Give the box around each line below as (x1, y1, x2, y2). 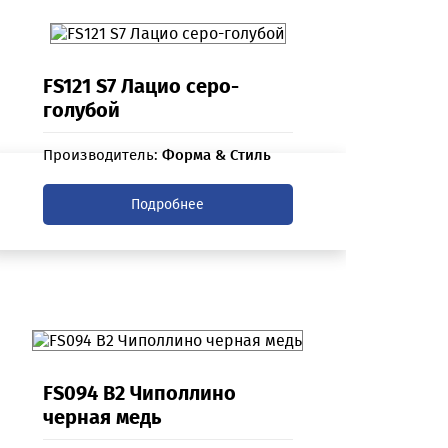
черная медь (42, 405, 161, 430)
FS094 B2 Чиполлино (42, 381, 236, 406)
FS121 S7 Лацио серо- (42, 74, 239, 99)
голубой (42, 98, 120, 123)
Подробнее (131, 196, 205, 214)
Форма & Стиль (161, 146, 271, 165)
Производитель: (42, 146, 162, 165)
